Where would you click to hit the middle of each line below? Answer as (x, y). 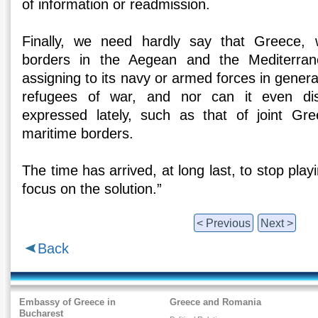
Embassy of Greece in (68, 302)
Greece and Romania (216, 302)
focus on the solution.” (92, 189)
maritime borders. (78, 134)
